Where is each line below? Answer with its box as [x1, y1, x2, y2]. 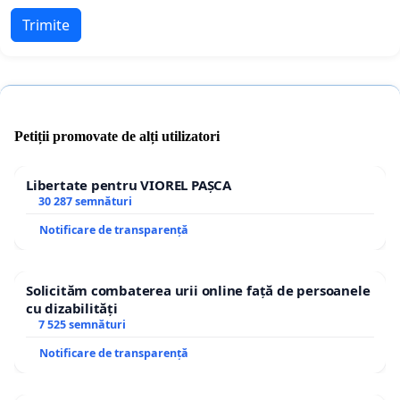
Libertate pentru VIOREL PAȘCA [26, 176, 231, 195]
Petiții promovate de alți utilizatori [14, 129, 220, 145]
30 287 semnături [37, 194, 132, 210]
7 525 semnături [37, 317, 126, 333]
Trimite [22, 14, 70, 35]
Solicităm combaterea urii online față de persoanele [26, 281, 371, 300]
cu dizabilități [26, 299, 118, 318]
